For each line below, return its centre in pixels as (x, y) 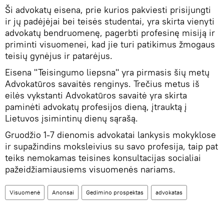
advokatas (169, 192)
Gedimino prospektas (115, 192)
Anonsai (63, 192)
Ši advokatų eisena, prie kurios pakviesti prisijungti (108, 9)
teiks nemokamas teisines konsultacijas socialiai (103, 157)
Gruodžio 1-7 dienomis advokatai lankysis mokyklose (110, 134)
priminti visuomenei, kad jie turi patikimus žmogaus (110, 44)
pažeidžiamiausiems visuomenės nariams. (90, 169)
